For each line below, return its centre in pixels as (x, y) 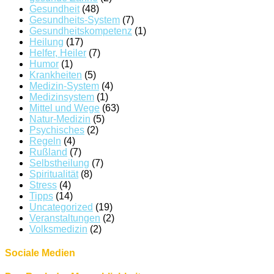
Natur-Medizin (60, 119)
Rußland (48, 152)
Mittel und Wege (65, 108)
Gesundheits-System (75, 20)
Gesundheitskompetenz (81, 31)
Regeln (45, 141)
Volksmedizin (58, 229)
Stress (43, 185)
